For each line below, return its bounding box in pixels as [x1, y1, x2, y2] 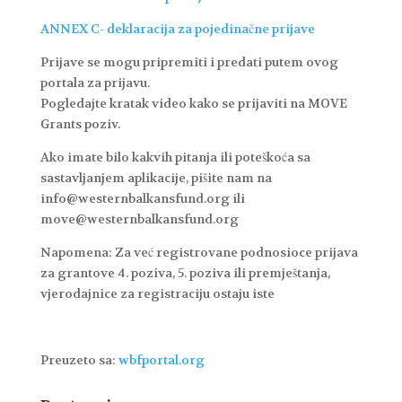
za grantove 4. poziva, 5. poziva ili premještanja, [39, 265, 330, 282]
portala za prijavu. [39, 74, 150, 92]
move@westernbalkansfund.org [39, 211, 239, 228]
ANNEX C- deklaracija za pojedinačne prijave [39, 21, 315, 38]
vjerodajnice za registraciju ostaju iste [39, 285, 275, 302]
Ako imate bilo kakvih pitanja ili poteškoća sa [39, 149, 310, 166]
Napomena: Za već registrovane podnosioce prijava [39, 244, 358, 261]
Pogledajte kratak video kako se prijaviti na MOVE [39, 95, 347, 112]
